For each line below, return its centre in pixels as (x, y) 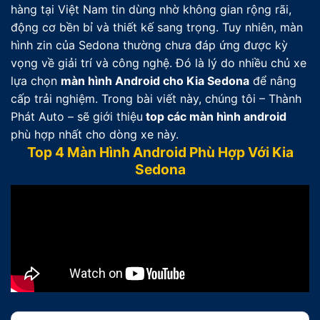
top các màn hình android (215, 116)
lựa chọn (36, 81)
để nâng (273, 81)
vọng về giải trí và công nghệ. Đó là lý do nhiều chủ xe (159, 63)
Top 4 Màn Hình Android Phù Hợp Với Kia (160, 152)
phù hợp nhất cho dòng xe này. (95, 134)
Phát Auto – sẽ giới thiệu (77, 116)
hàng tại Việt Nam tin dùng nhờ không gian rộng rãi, (151, 9)
